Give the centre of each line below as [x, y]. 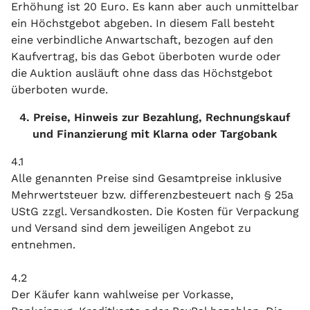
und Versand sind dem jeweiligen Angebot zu [131, 228]
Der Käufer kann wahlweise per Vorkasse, [122, 294]
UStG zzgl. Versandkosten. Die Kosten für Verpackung [155, 211]
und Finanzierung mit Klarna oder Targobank [155, 134]
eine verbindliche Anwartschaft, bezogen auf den [142, 40]
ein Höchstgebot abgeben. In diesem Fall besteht [143, 23]
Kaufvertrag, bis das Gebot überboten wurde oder [146, 56]
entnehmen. [43, 245]
